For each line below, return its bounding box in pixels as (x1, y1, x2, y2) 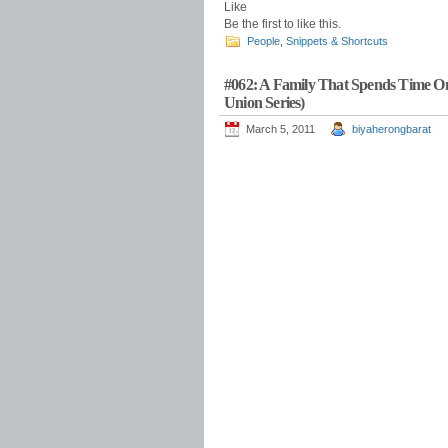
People (247, 35, 280, 47)
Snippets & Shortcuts (286, 35, 388, 47)
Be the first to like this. (224, 17, 341, 31)
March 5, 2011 (246, 123, 315, 135)
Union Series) (224, 94, 305, 111)
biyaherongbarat (352, 123, 431, 135)
